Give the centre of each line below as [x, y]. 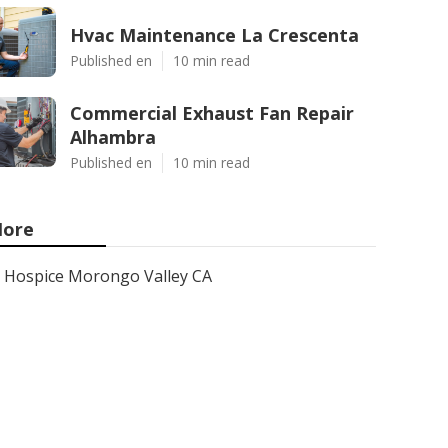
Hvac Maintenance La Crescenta [214, 35]
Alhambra [113, 137]
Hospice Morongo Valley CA [108, 276]
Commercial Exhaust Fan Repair [212, 113]
